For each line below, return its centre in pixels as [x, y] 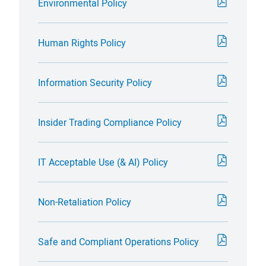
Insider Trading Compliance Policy [110, 122]
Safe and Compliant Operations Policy [118, 241]
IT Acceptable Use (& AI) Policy [103, 162]
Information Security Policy [95, 82]
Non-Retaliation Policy [85, 202]
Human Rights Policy [82, 42]
